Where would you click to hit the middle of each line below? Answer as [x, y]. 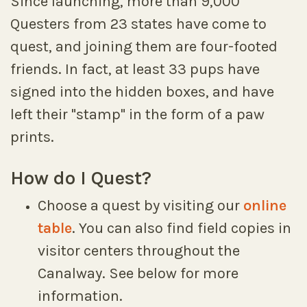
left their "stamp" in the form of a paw [137, 114]
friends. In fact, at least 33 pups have [135, 69]
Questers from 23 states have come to [138, 24]
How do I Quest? [81, 178]
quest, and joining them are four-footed [144, 47]
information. [80, 296]
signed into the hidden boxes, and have [142, 92]
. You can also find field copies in [182, 228]
